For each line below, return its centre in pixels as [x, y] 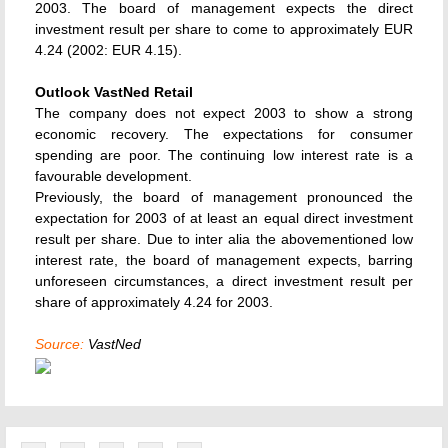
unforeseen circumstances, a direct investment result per [224, 281]
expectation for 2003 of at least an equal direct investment [224, 218]
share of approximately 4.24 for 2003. [154, 302]
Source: [59, 344]
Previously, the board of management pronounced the [224, 197]
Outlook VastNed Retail [114, 92]
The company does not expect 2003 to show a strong [224, 113]
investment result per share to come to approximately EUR [224, 29]
